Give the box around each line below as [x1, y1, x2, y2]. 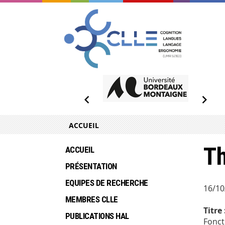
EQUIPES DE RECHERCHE [65, 178, 148, 188]
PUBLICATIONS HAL [65, 211, 129, 221]
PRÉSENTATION [65, 161, 117, 172]
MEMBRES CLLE [65, 194, 118, 205]
